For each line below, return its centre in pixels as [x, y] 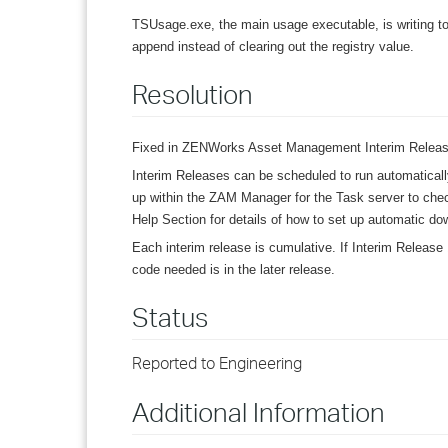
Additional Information [258, 412]
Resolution [192, 94]
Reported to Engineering [217, 363]
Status [170, 317]
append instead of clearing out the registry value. [273, 46]
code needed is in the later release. [233, 269]
